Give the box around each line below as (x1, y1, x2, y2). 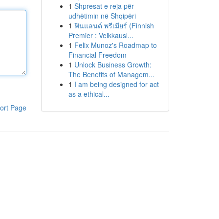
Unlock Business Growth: (74, 60, 152, 69)
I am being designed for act (74, 79, 159, 89)
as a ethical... (68, 89, 109, 99)
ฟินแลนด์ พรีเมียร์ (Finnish (74, 21, 154, 30)
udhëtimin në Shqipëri (68, 11, 136, 21)
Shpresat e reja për (74, 1, 134, 11)
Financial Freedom (68, 50, 127, 60)
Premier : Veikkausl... (68, 30, 133, 40)
